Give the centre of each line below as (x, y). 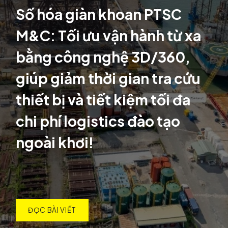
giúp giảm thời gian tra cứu (108, 78)
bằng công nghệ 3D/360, (103, 57)
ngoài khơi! (55, 142)
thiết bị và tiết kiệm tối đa (103, 100)
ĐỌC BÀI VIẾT (52, 210)
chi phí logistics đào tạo (98, 121)
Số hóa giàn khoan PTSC (99, 14)
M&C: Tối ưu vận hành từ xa (108, 36)
